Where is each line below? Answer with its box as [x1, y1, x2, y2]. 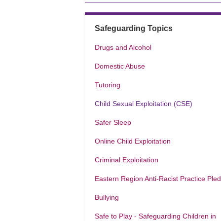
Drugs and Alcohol [95, 43, 151, 51]
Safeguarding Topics [95, 24, 173, 33]
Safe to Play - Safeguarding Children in [95, 212, 216, 220]
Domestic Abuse [95, 62, 145, 70]
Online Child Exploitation [95, 137, 171, 145]
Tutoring [95, 81, 120, 89]
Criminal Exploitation [95, 156, 158, 164]
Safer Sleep [95, 118, 131, 126]
